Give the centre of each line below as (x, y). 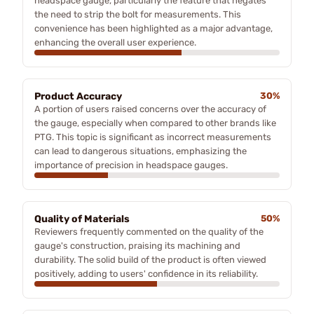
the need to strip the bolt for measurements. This (138, 14)
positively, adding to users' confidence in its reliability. (146, 273)
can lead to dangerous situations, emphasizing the (141, 151)
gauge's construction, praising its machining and (137, 245)
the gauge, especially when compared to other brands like (155, 123)
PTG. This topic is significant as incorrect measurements (153, 137)
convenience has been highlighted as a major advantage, (153, 28)
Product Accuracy (78, 96)
